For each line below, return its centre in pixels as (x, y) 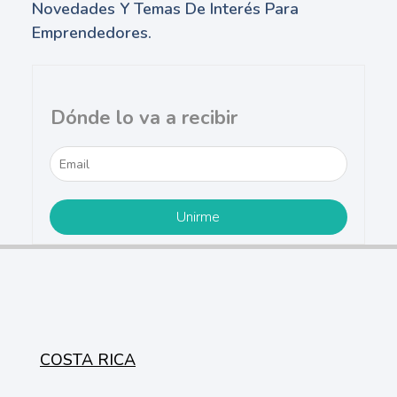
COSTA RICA (88, 360)
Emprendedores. (91, 32)
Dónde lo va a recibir (144, 118)
